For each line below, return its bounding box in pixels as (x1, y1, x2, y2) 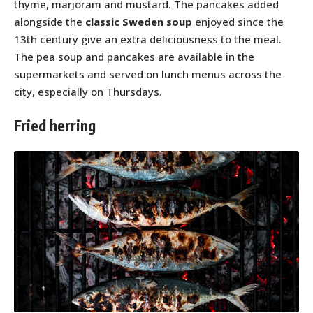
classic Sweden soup (85, 14, 192, 29)
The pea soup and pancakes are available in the (14, 49, 254, 64)
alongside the (14, 14, 85, 29)
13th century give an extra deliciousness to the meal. (14, 31, 282, 46)
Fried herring (14, 116, 96, 136)
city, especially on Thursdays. (14, 84, 162, 99)
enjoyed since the (192, 14, 284, 29)
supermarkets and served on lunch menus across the (14, 66, 282, 81)
